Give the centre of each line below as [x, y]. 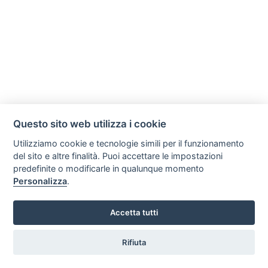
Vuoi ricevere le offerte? [91, 253]
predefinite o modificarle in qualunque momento [109, 168]
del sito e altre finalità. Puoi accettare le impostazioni [118, 156]
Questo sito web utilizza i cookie [90, 124]
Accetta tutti [134, 213]
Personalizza [40, 181]
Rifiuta [134, 242]
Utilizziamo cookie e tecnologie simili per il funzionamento [129, 143]
